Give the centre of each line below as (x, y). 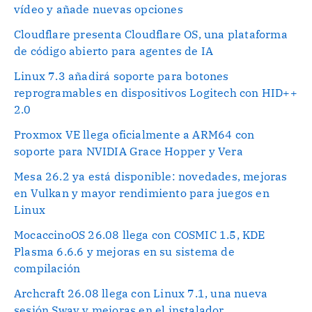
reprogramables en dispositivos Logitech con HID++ (156, 92)
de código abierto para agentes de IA (114, 50)
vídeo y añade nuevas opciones (99, 9)
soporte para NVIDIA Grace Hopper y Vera (128, 151)
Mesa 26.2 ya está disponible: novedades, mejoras (151, 176)
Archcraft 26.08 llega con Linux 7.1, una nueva (141, 293)
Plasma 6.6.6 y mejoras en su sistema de (124, 251)
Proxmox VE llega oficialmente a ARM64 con (134, 134)
